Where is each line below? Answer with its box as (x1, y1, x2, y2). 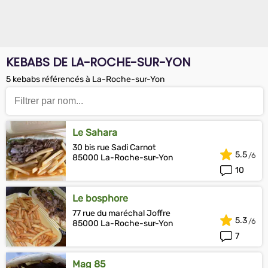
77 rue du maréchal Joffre (72, 208, 170, 218)
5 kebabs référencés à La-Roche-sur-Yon (6, 74, 165, 84)
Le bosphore (72, 193, 128, 204)
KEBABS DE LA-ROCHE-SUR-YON (6, 54, 191, 71)
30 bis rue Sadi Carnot (72, 142, 156, 153)
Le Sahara (72, 127, 117, 138)
